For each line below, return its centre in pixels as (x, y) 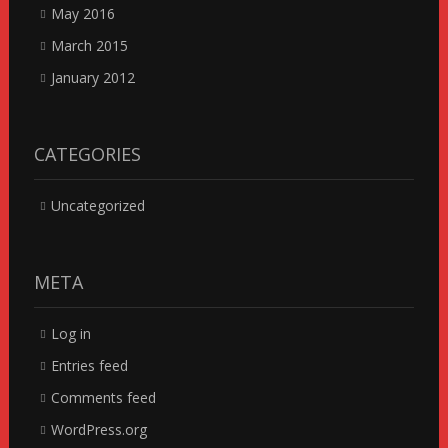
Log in (70, 333)
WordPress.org (98, 429)
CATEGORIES (87, 153)
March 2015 (89, 45)
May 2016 (82, 13)
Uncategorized (97, 205)
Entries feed (89, 365)
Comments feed (103, 397)
